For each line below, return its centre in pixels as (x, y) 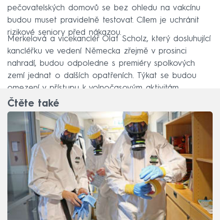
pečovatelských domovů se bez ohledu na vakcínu (104, 8)
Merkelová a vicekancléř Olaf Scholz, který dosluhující (109, 39)
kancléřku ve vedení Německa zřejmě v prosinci (97, 51)
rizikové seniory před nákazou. (64, 32)
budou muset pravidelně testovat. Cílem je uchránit (103, 20)
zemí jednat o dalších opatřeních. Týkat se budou (102, 76)
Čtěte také (33, 104)
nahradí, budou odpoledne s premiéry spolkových (101, 63)
